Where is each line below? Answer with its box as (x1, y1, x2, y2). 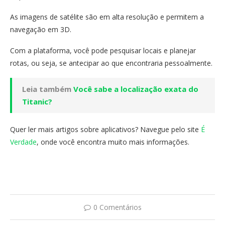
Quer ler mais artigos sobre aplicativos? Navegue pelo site (10, 124, 201, 134)
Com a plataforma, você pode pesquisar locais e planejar (10, 45, 196, 55)
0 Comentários (93, 202, 142, 212)
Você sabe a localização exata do (73, 83, 198, 94)
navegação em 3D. (10, 24, 71, 34)
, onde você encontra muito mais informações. (37, 137, 189, 147)
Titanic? (22, 96, 52, 106)
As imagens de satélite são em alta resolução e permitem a (10, 12, 204, 22)
